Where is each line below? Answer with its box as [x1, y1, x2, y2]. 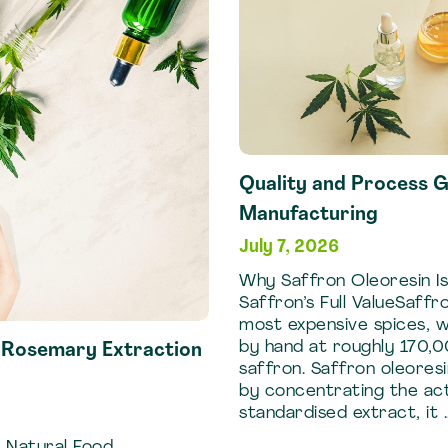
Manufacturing [239, 205, 378, 226]
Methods [238, 48, 312, 66]
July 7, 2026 [239, 238, 339, 258]
